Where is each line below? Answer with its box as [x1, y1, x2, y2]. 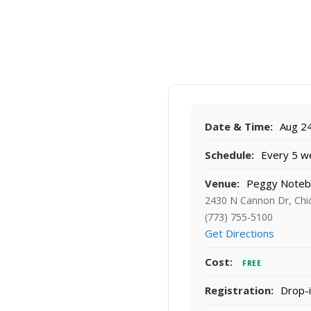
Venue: [205, 176, 239, 191]
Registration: [205, 283, 274, 298]
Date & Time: [205, 119, 273, 134]
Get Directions [205, 226, 274, 241]
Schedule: [205, 148, 254, 162]
